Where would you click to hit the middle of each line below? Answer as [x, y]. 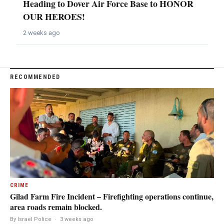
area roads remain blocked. [56, 207]
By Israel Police [31, 219]
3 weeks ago [77, 219]
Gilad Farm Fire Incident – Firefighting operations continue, [112, 196]
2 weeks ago [41, 32]
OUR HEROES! [54, 17]
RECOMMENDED [35, 77]
